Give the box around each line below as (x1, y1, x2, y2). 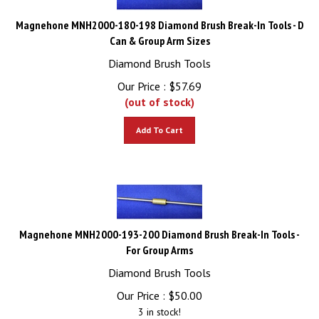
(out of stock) (125, 88, 194, 103)
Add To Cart (136, 118, 183, 129)
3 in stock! (138, 299, 181, 312)
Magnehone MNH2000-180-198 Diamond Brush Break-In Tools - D (15, 11, 304, 26)
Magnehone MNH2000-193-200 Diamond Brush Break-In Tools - (19, 221, 300, 235)
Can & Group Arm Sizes (109, 27, 210, 41)
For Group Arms (126, 236, 193, 251)
